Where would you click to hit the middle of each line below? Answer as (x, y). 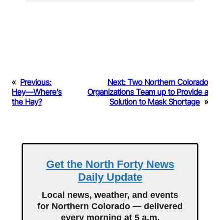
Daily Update (110, 177)
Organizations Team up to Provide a (148, 92)
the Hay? (27, 102)
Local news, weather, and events (110, 195)
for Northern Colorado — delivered (110, 206)
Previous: (36, 82)
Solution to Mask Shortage (155, 102)
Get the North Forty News (110, 165)
